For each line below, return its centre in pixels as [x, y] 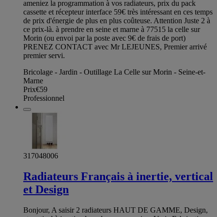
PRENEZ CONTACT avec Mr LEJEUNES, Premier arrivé [115, 47]
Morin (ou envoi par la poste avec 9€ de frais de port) [104, 38]
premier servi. [44, 56]
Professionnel [44, 98]
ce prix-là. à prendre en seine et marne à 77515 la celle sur [112, 30]
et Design [46, 190]
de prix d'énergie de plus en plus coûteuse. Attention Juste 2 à [117, 21]
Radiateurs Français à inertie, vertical [118, 177]
